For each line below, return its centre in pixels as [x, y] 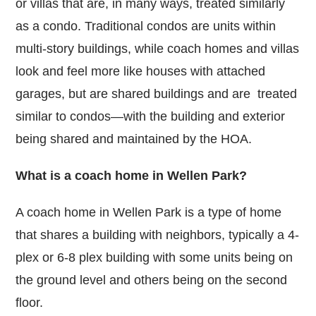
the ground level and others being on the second [152, 280]
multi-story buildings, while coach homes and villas [158, 48]
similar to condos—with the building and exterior [151, 116]
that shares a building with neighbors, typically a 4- [158, 235]
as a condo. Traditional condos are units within [146, 26]
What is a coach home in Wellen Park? [132, 175]
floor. [31, 302]
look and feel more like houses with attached [141, 71]
